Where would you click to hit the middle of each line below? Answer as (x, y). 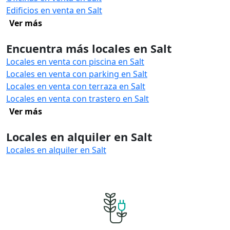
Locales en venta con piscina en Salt (75, 62)
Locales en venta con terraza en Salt (76, 86)
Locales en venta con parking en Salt (77, 74)
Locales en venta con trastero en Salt (78, 99)
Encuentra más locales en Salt (89, 49)
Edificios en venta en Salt (54, 10)
